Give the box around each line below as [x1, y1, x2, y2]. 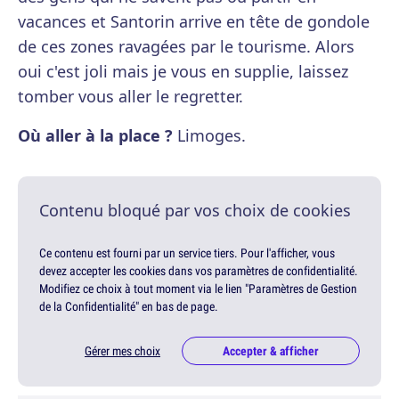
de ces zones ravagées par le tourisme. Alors [18, 36, 354, 58]
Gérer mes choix [85, 343, 160, 360]
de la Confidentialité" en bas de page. [39, 298, 218, 315]
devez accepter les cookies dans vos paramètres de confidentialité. [39, 263, 358, 280]
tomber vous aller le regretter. [18, 85, 243, 108]
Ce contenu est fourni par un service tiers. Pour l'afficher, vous [39, 245, 335, 262]
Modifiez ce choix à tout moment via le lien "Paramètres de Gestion [39, 281, 357, 297]
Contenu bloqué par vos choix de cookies [39, 199, 351, 222]
